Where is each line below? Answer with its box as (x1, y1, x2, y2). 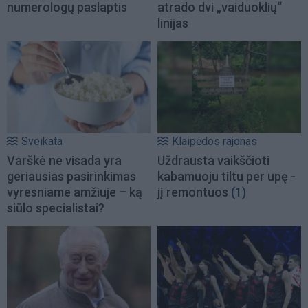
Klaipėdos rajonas (172, 134, 257, 148)
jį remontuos (157, 184, 228, 199)
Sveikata (21, 134, 63, 148)
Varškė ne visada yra (7, 153, 122, 168)
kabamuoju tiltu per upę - (157, 168, 296, 184)
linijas (157, 15, 188, 30)
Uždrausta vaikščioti (157, 153, 269, 168)
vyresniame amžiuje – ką (7, 184, 142, 199)
